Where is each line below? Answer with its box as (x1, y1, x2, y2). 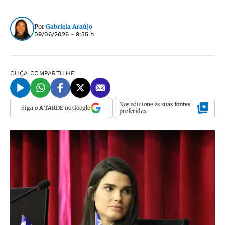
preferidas (119, 107, 147, 115)
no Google (63, 104, 90, 111)
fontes (174, 101, 191, 108)
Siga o (21, 104, 39, 111)
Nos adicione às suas (119, 101, 174, 108)
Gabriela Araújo (46, 22, 92, 30)
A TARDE (39, 104, 63, 111)
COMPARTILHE (30, 70, 75, 77)
